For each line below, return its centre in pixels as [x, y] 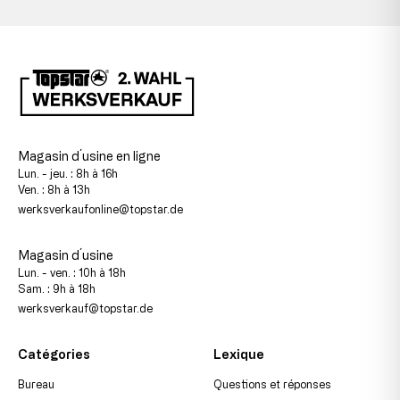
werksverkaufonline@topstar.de [100, 208]
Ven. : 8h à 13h [54, 189]
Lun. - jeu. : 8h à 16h [68, 173]
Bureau [36, 383]
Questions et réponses [272, 383]
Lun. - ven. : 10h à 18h [72, 272]
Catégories [54, 354]
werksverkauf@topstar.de [85, 308]
